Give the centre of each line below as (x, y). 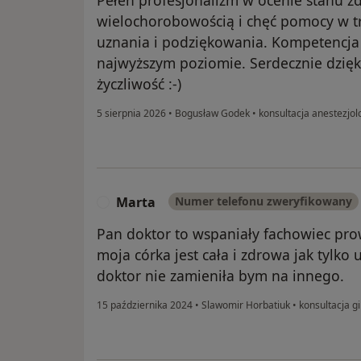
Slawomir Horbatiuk (246, 305)
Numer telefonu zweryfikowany (263, 201)
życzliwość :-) (139, 83)
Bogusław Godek (212, 113)
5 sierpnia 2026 (131, 113)
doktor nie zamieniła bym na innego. (220, 275)
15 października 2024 (145, 305)
